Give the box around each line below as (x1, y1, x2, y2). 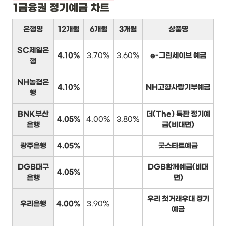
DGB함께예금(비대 (148, 162, 208, 172)
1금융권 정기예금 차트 (13, 2, 109, 14)
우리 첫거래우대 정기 (147, 194, 209, 203)
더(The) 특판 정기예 (146, 109, 210, 119)
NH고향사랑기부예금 (146, 83, 210, 92)
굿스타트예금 (158, 141, 198, 150)
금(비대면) (162, 120, 194, 129)
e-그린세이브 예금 (150, 51, 206, 60)
